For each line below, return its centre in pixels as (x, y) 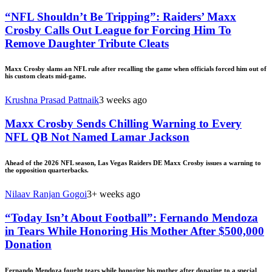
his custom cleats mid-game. (46, 76)
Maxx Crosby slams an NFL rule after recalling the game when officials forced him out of (136, 69)
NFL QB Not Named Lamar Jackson (97, 137)
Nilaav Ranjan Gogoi (46, 194)
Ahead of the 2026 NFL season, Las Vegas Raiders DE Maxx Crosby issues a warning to (133, 163)
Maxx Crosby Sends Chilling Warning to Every (123, 124)
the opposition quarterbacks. (47, 170)
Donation (28, 244)
